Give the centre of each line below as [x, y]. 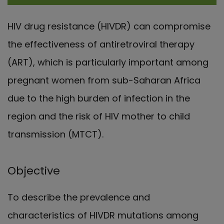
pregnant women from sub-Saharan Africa [104, 80]
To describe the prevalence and [79, 197]
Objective [34, 171]
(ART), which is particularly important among [108, 62]
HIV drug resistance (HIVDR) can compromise [109, 26]
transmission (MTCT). [55, 134]
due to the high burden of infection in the [99, 98]
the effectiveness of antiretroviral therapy [101, 44]
